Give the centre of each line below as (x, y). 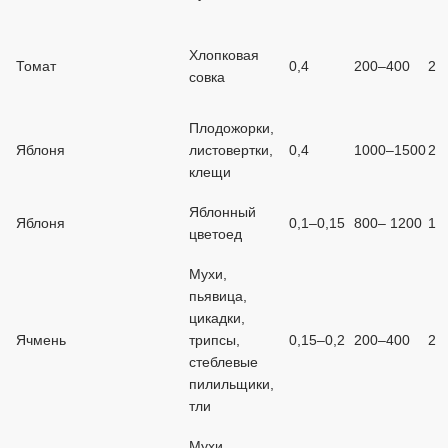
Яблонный (222, 212)
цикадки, (217, 318)
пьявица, (218, 296)
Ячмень (41, 340)
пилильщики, (231, 384)
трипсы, (214, 340)
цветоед (215, 234)
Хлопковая (224, 55)
